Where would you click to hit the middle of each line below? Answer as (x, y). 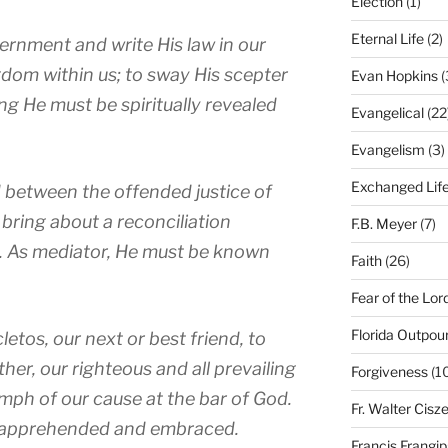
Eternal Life (387, 38)
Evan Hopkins (394, 75)
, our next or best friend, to (155, 338)
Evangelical (387, 112)
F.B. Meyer (383, 223)
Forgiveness (389, 371)
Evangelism (387, 149)
